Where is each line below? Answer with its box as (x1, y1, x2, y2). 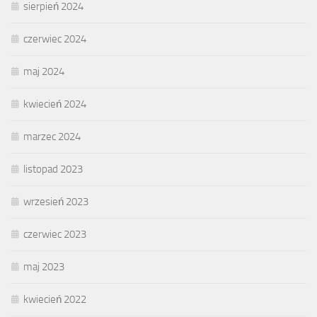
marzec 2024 (23, 130, 81, 144)
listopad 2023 (23, 163, 83, 176)
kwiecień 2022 (23, 293, 86, 306)
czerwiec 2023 (23, 228, 86, 241)
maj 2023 (23, 260, 64, 274)
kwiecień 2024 (23, 98, 86, 111)
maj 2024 (23, 65, 64, 79)
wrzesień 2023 (23, 195, 88, 209)
